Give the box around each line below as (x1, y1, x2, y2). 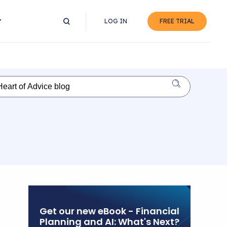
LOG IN (104, 17, 127, 25)
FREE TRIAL (160, 17, 195, 25)
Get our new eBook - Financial (40, 205, 179, 217)
